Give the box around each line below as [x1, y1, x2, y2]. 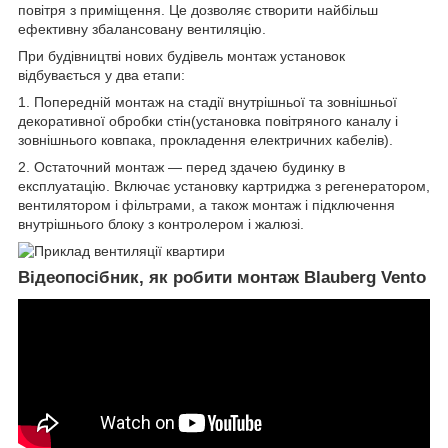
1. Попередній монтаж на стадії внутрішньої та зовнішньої [18, 93, 397, 110]
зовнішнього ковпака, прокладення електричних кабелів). [18, 131, 393, 148]
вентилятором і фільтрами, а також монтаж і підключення [18, 196, 395, 213]
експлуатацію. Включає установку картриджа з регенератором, [18, 177, 430, 194]
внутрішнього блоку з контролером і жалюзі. [18, 215, 304, 232]
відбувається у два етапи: [18, 66, 185, 83]
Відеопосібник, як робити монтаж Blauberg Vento [18, 267, 426, 287]
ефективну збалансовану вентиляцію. [18, 20, 266, 37]
